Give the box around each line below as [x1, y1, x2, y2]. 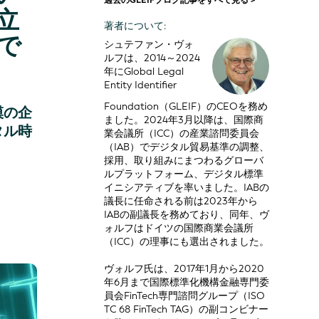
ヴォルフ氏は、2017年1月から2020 [103, 262, 264, 276]
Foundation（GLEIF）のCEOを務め [103, 100, 268, 114]
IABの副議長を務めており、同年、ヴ [103, 208, 269, 222]
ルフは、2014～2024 [103, 51, 200, 66]
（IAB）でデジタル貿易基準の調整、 [103, 140, 269, 155]
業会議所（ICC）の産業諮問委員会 [103, 127, 259, 141]
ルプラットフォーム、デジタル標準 [103, 167, 263, 182]
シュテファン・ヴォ [103, 38, 194, 52]
